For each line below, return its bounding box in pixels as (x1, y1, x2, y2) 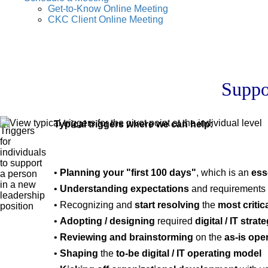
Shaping (60, 248, 100, 259)
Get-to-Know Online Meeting (48, 3, 168, 14)
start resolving (135, 200, 200, 211)
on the (193, 232, 224, 243)
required (155, 216, 195, 227)
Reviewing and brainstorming (60, 232, 193, 243)
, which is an (196, 167, 251, 178)
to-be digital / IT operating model (116, 248, 261, 259)
